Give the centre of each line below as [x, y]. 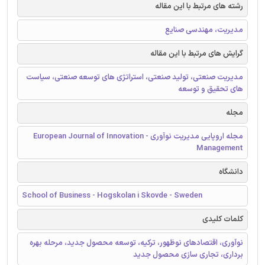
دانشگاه [231, 172]
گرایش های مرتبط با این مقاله [197, 54]
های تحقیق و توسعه [211, 90]
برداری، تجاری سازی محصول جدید [188, 255]
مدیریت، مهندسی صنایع [204, 30]
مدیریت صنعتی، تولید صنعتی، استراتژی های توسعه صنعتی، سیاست [135, 78]
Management [220, 149]
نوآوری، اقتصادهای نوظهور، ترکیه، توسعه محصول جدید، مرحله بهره [136, 243]
